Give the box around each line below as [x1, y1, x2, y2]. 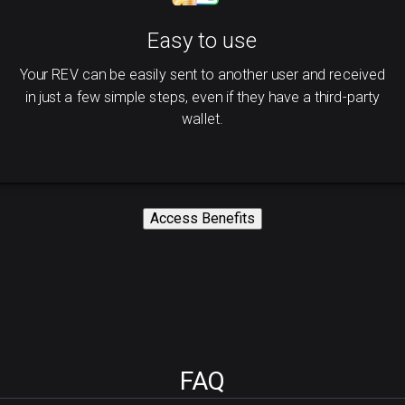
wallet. [182, 109, 223, 127]
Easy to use [147, 27, 258, 54]
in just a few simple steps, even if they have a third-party [25, 88, 380, 106]
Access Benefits [150, 210, 255, 227]
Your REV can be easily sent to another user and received [20, 66, 385, 84]
